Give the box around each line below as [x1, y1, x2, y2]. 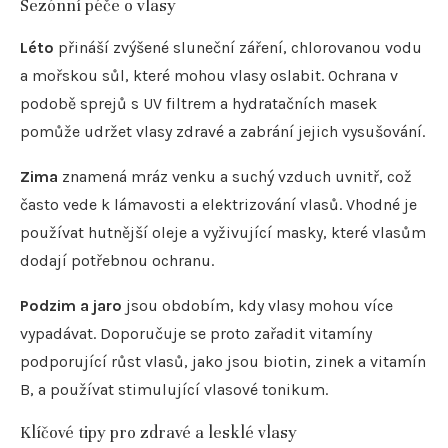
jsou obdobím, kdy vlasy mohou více [122, 295, 393, 315]
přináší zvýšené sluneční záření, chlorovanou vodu [54, 37, 422, 57]
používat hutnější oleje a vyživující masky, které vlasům [20, 222, 426, 242]
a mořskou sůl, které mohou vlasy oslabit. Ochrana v [20, 65, 398, 85]
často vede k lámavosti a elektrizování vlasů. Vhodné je [20, 194, 417, 214]
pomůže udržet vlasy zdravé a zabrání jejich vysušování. [20, 121, 425, 141]
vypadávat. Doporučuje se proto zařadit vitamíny [20, 323, 372, 343]
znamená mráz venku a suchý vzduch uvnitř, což [58, 166, 412, 186]
